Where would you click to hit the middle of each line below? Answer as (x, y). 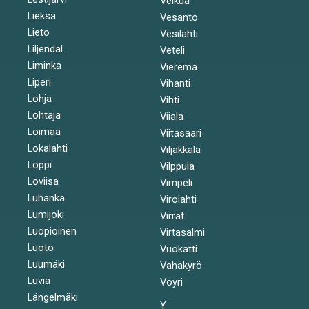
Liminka (44, 65)
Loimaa (44, 131)
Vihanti (175, 83)
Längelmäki (53, 297)
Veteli (172, 50)
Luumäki (46, 264)
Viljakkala (180, 149)
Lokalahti (48, 148)
